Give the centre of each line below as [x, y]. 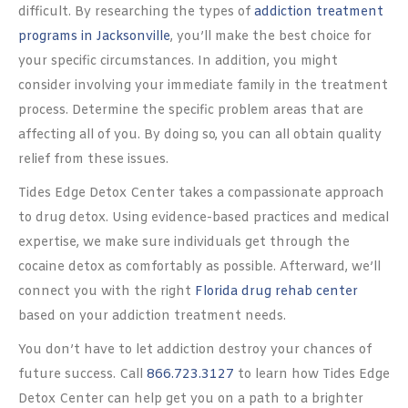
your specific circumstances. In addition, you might [178, 61]
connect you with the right [107, 292]
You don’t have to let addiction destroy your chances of [195, 350]
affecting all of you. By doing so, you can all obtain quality [200, 135]
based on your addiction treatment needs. [152, 316]
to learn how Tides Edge [312, 375]
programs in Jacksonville [94, 37]
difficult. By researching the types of [136, 12]
